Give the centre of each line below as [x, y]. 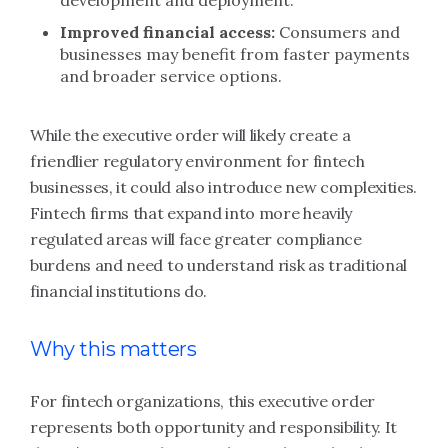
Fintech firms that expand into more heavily [191, 213]
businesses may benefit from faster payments [235, 54]
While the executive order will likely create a [190, 135]
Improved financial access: [167, 32]
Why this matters [113, 349]
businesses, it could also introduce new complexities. [224, 187]
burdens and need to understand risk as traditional [219, 265]
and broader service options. [171, 76]
